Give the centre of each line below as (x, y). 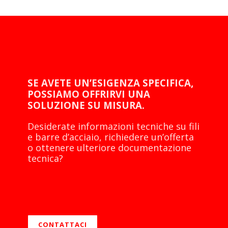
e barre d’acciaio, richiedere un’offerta (111, 137)
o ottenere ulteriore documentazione (109, 147)
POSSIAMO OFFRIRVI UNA (89, 94)
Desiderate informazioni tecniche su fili (113, 126)
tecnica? (45, 158)
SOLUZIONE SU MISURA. (86, 105)
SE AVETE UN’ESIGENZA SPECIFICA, (110, 82)
